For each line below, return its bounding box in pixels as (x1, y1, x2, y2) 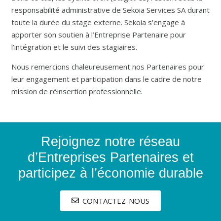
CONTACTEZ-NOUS (82, 196, 150, 206)
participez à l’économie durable (18, 165, 203, 181)
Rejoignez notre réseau (41, 134, 180, 149)
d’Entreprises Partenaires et (27, 149, 194, 165)
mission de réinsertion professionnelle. (11, 86, 143, 97)
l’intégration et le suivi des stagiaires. (11, 42, 137, 52)
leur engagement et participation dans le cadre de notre (11, 74, 202, 84)
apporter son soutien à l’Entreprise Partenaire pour (11, 30, 186, 40)
